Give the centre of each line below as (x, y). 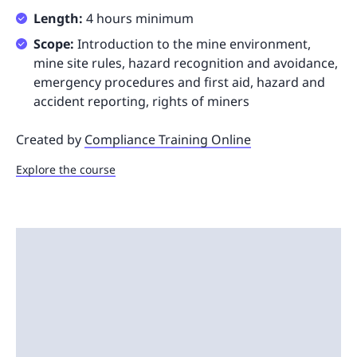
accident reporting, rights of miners (141, 102)
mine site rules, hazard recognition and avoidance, (186, 63)
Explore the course (66, 170)
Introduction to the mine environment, (194, 44)
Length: (60, 19)
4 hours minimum (140, 19)
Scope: (55, 44)
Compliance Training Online (168, 140)
